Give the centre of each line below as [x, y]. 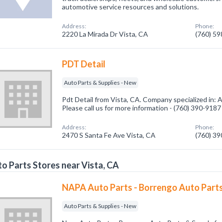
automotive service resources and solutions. [131, 7]
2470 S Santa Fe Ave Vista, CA [109, 135]
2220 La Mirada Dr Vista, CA [105, 34]
